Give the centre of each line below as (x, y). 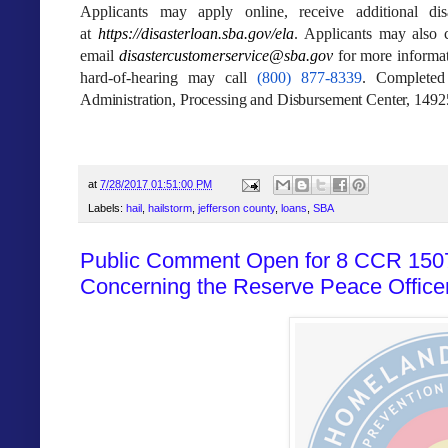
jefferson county (236, 208)
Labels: (107, 208)
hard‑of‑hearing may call (164, 78)
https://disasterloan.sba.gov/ (186, 34)
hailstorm (170, 208)
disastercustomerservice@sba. (214, 56)
